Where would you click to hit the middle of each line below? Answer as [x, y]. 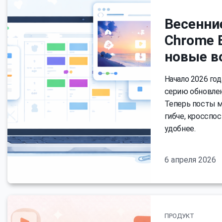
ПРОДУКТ [179, 216]
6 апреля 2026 [190, 160]
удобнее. [180, 129]
